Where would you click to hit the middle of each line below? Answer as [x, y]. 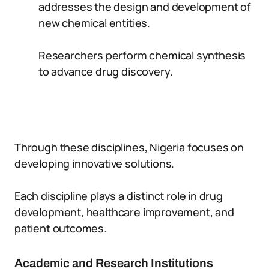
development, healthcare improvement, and [124, 212]
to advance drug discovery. [106, 71]
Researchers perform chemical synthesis [142, 55]
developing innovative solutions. [95, 163]
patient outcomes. [61, 228]
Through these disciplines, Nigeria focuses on [129, 147]
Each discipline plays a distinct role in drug [119, 196]
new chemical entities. [95, 23]
